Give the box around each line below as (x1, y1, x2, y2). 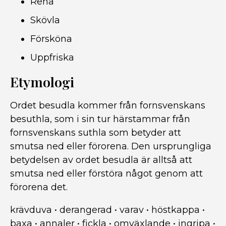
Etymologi (10, 73, 74, 91)
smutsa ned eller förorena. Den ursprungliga (10, 141, 211, 152)
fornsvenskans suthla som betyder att (10, 127, 181, 138)
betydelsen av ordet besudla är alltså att (10, 154, 192, 165)
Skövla (30, 15, 60, 26)
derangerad (60, 204, 112, 215)
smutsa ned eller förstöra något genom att (10, 168, 203, 179)
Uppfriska (30, 52, 74, 63)
